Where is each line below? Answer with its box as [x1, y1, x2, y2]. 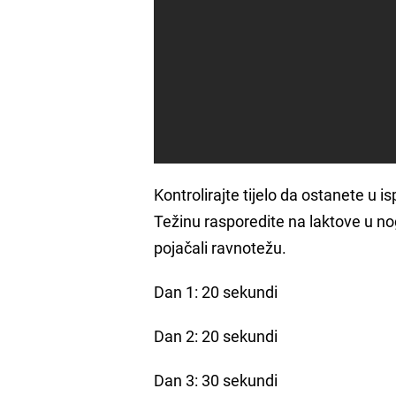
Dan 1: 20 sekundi [154, 280, 278, 302]
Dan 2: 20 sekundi [154, 324, 278, 346]
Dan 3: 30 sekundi [154, 369, 278, 391]
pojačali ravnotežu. [154, 236, 287, 258]
